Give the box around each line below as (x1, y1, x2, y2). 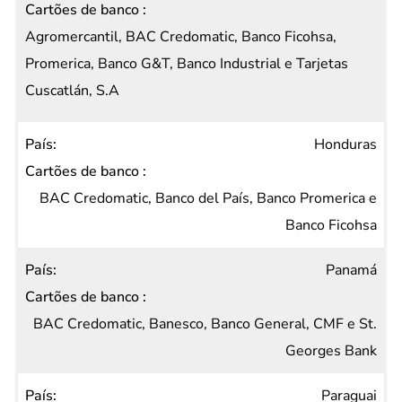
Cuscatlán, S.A (25, 81, 119, 100)
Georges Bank (285, 341, 377, 361)
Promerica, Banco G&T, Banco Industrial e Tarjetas (25, 54, 348, 74)
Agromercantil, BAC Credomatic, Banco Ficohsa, (25, 27, 336, 47)
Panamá (326, 260, 377, 280)
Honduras (314, 135, 377, 154)
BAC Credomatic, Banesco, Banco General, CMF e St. (33, 314, 377, 334)
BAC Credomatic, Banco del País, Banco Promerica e (39, 188, 377, 208)
